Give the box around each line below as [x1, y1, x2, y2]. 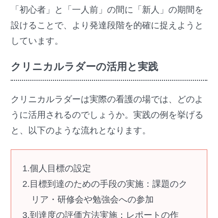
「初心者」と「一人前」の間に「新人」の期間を [11, 5, 204, 15]
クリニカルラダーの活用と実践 [11, 60, 159, 72]
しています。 [11, 36, 64, 46]
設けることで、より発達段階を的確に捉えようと [11, 20, 204, 31]
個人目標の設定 [29, 163, 91, 174]
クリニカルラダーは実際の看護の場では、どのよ [11, 94, 204, 105]
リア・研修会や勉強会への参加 [31, 195, 154, 205]
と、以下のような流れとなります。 [11, 126, 151, 136]
